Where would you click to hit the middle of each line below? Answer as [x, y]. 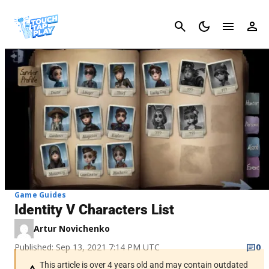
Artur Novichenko [72, 228]
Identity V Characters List [94, 210]
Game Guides [41, 195]
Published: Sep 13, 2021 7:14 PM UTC [87, 247]
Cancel [249, 26]
